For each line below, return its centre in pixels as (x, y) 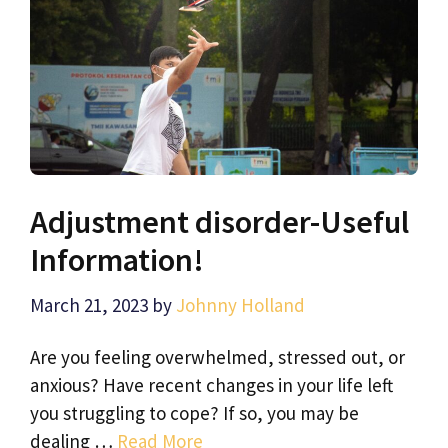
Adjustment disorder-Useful (219, 221)
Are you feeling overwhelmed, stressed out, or (217, 356)
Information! (117, 259)
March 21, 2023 (89, 305)
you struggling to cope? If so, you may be (194, 412)
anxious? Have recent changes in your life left (211, 384)
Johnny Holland (240, 305)
